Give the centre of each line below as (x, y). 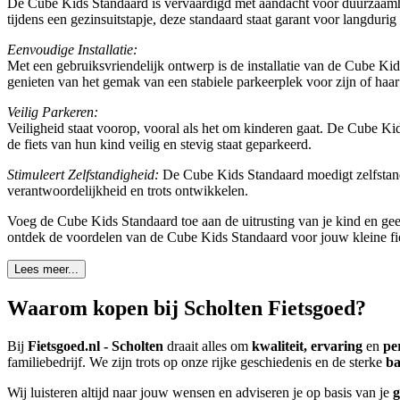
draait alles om (208, 346)
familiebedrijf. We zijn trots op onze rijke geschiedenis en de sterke (195, 362)
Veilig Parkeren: (53, 112)
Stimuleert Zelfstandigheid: (83, 175)
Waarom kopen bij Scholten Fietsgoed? (187, 308)
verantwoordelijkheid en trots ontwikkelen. (128, 191)
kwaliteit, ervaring (307, 346)
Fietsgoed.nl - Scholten (96, 346)
